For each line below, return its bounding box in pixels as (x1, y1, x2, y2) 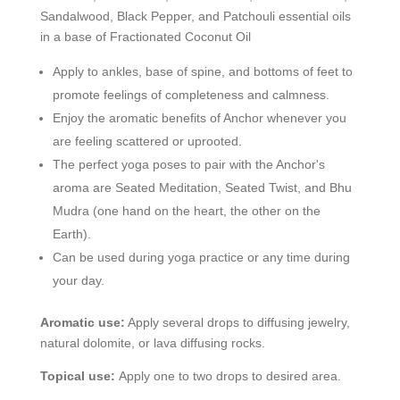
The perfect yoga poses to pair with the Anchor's (52, 156, 325, 171)
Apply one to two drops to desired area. (118, 368, 341, 383)
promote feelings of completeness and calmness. (52, 87, 329, 102)
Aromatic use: (39, 314, 125, 329)
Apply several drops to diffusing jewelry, (127, 314, 350, 329)
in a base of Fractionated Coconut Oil (39, 29, 251, 44)
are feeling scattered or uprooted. (52, 133, 242, 148)
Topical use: (39, 368, 119, 383)
